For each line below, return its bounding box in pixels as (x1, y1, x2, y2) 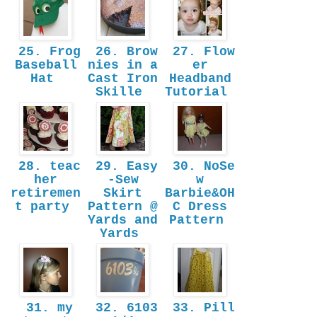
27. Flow (165, 45, 235, 59)
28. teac (11, 159, 81, 174)
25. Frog (11, 45, 81, 59)
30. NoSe (165, 159, 235, 174)
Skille (96, 85, 150, 100)
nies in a (88, 58, 158, 73)
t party (14, 200, 77, 214)
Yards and (88, 213, 158, 228)
